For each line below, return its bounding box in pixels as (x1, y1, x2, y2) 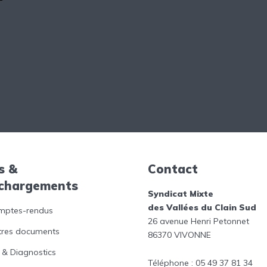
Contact (148, 161, 198, 176)
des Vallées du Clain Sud (148, 201, 256, 213)
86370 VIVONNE (148, 229, 211, 240)
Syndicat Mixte (148, 188, 213, 199)
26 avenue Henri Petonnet (148, 215, 249, 226)
